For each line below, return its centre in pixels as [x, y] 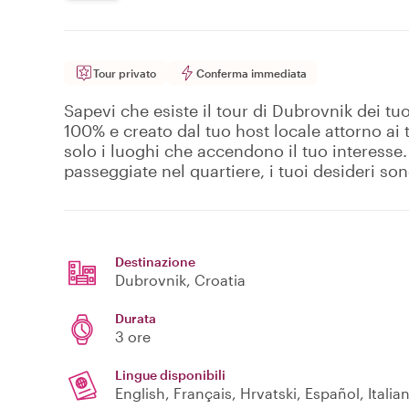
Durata [136, 319]
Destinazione [155, 262]
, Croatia [216, 280]
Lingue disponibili [170, 375]
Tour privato [125, 73]
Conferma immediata [252, 73]
